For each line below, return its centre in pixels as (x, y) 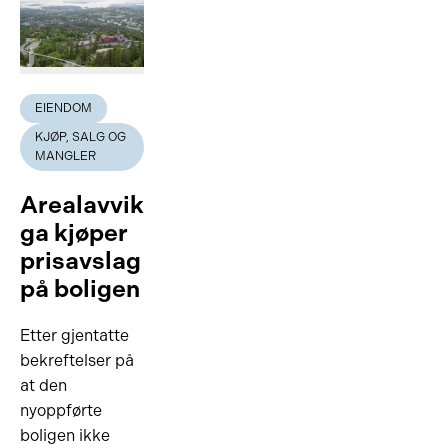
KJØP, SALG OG (80, 137)
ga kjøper (74, 232)
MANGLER (65, 156)
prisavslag (80, 260)
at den (43, 385)
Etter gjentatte (74, 335)
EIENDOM (63, 108)
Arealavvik (82, 204)
